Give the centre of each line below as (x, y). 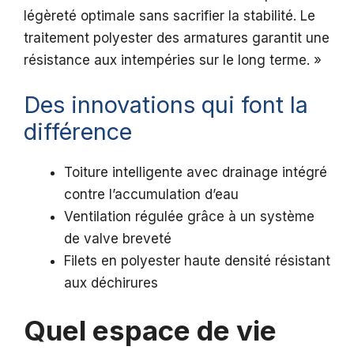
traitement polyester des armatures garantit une (177, 38)
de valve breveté (118, 238)
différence (78, 131)
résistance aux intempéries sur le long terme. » (173, 60)
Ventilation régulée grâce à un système (189, 216)
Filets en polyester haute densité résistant (197, 260)
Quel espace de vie (150, 331)
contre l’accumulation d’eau (151, 194)
